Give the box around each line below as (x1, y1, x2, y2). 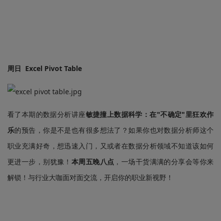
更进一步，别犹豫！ (7, 156, 72, 166)
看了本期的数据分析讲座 (7, 109, 86, 119)
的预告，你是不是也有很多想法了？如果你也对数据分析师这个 (14, 125, 214, 135)
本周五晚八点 (71, 156, 114, 166)
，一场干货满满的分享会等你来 (114, 156, 214, 166)
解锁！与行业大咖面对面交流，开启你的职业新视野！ (7, 172, 173, 182)
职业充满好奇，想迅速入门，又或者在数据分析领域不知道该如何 (7, 141, 214, 150)
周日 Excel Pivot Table (7, 63, 82, 73)
